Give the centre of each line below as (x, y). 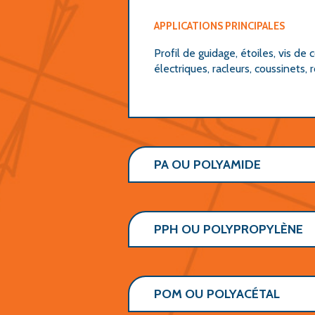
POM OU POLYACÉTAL (217, 294)
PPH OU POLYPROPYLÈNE (229, 229)
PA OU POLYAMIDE (207, 165)
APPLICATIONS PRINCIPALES (219, 26)
